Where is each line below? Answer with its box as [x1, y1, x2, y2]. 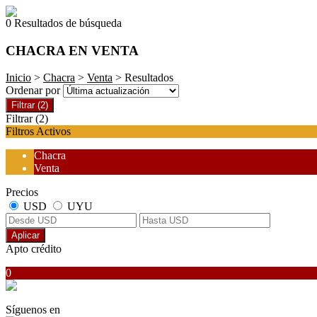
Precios [6, 186, 38, 199]
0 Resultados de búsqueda [6, 17, 122, 29]
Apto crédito [6, 243, 62, 255]
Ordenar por [6, 84, 63, 97]
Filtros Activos [6, 125, 71, 138]
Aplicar [11, 230, 40, 241]
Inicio [6, 71, 31, 84]
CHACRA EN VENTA [6, 42, 139, 58]
